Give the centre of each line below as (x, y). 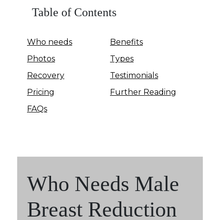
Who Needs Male (103, 184)
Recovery (46, 75)
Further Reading (143, 92)
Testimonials (134, 75)
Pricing (41, 92)
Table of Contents (74, 12)
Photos (41, 58)
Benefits (126, 42)
